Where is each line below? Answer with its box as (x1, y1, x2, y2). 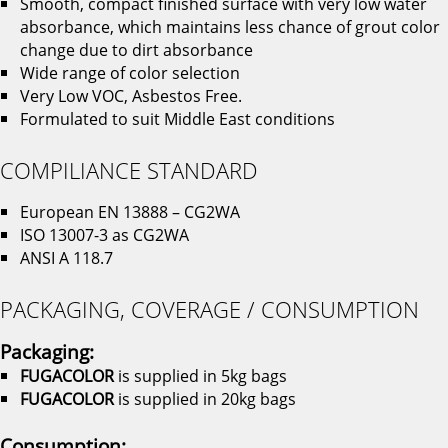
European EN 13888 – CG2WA (20, 200, 240, 223)
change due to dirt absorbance (20, 38, 253, 61)
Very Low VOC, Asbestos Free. (20, 84, 242, 107)
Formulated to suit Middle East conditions (20, 107, 335, 130)
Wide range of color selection (20, 61, 240, 84)
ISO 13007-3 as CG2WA (20, 223, 189, 246)
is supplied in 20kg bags (114, 387, 296, 410)
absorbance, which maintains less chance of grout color (20, 15, 440, 38)
